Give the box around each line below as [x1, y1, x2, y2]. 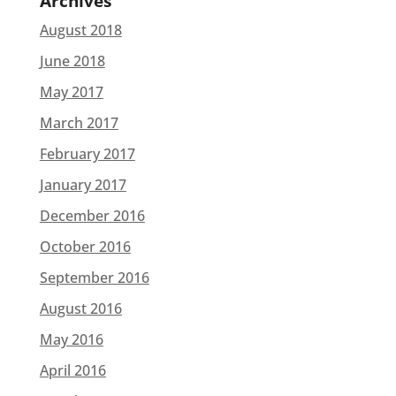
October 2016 [39, 237, 131, 256]
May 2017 [39, 82, 103, 102]
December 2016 [39, 206, 145, 225]
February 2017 [39, 144, 135, 164]
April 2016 [39, 361, 106, 380]
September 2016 [39, 268, 149, 287]
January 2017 [39, 175, 126, 194]
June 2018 [39, 51, 105, 71]
